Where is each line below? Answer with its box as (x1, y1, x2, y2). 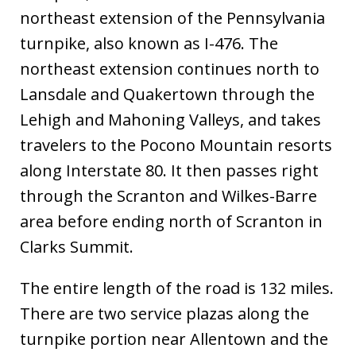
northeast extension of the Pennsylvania (20, 7, 325, 29)
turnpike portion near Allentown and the (20, 328, 328, 350)
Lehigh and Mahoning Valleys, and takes (20, 109, 321, 131)
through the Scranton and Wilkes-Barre (20, 185, 317, 207)
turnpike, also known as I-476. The (20, 33, 278, 55)
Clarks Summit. (20, 236, 133, 258)
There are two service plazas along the (20, 303, 309, 325)
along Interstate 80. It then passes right (20, 160, 319, 182)
